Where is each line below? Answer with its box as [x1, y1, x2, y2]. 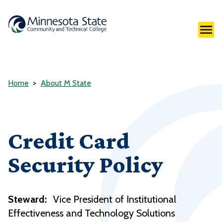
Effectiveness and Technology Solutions [8, 207, 175, 220]
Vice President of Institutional [53, 193, 176, 206]
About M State [41, 78, 91, 88]
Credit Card [8, 127, 130, 154]
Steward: [8, 193, 47, 206]
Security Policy [8, 151, 163, 178]
